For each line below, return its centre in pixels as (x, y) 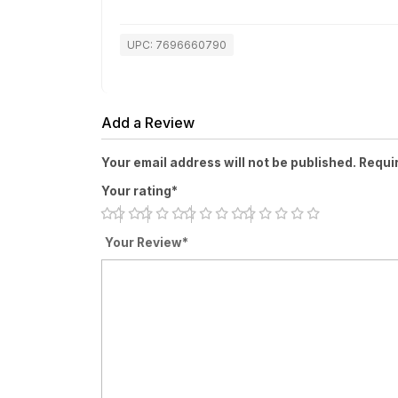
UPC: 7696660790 (177, 45)
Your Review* (147, 243)
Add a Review (148, 123)
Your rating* (139, 191)
